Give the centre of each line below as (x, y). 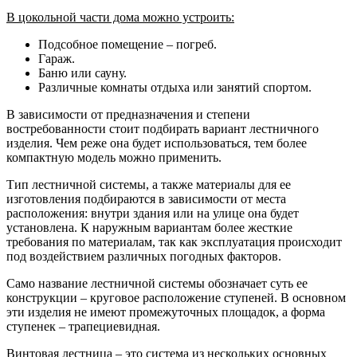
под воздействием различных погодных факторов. (144, 257)
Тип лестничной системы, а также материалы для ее (149, 185)
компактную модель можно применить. (114, 158)
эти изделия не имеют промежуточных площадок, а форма (166, 312)
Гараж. (57, 59)
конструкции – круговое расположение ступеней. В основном (176, 298)
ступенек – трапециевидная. (83, 327)
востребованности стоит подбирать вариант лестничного (163, 129)
